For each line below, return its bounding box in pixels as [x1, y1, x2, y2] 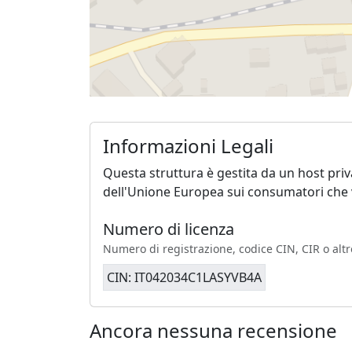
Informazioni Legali [103, 132, 273, 159]
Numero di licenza [103, 218, 234, 240]
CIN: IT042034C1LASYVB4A [107, 268, 262, 286]
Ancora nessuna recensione [90, 317, 337, 343]
